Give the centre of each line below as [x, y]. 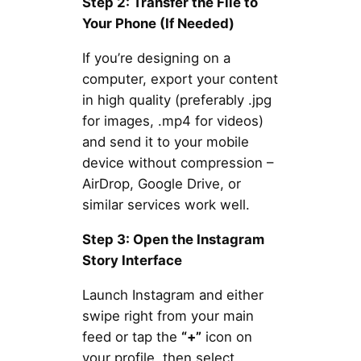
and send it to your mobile [165, 141]
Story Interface [132, 260]
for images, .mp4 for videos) [172, 120]
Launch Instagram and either [172, 295]
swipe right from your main [168, 315]
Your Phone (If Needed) [158, 24]
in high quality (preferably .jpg [176, 100]
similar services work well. [166, 204]
